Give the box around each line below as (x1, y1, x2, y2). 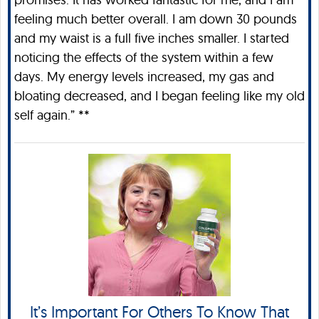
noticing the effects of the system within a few (14, 48, 273, 66)
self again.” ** (14, 106, 90, 123)
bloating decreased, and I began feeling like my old (14, 87, 305, 104)
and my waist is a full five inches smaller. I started (14, 29, 289, 46)
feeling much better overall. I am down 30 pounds (14, 10, 297, 27)
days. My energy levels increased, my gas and (14, 68, 274, 85)
